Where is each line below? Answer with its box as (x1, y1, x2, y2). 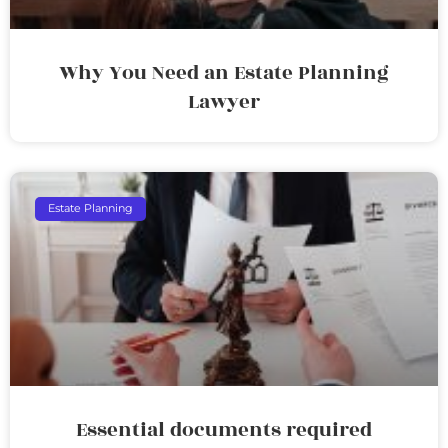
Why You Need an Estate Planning (59, 57, 389, 88)
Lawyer (188, 86, 260, 117)
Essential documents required (76, 414, 372, 445)
